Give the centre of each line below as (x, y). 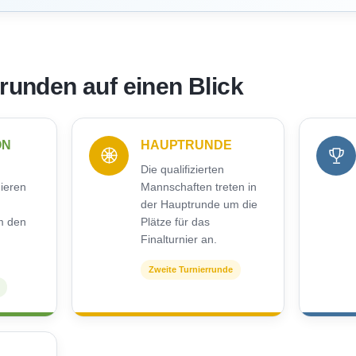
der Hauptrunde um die (199, 204)
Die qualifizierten (182, 169)
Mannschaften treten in (199, 186)
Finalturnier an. (179, 239)
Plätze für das (175, 221)
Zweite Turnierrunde (191, 269)
